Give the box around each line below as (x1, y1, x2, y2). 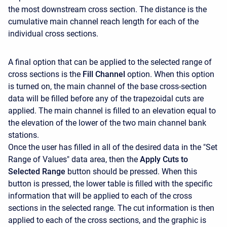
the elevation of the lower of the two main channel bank (8, 118, 206, 128)
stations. (8, 130, 39, 140)
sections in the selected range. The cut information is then (8, 203, 214, 213)
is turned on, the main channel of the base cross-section (8, 81, 207, 91)
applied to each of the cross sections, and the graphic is (8, 215, 206, 225)
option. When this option (125, 69, 214, 79)
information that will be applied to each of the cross (8, 191, 192, 201)
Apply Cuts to (140, 154, 188, 164)
